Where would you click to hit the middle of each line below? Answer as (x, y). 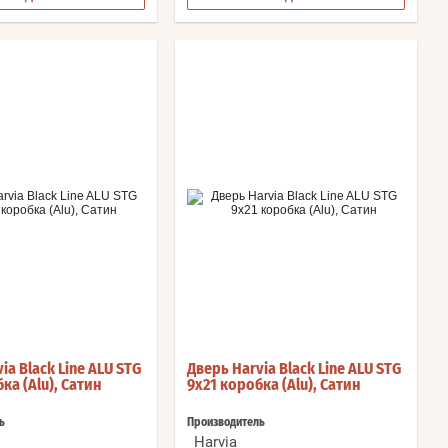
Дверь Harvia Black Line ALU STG (294, 369)
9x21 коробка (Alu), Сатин (274, 385)
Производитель (226, 422)
